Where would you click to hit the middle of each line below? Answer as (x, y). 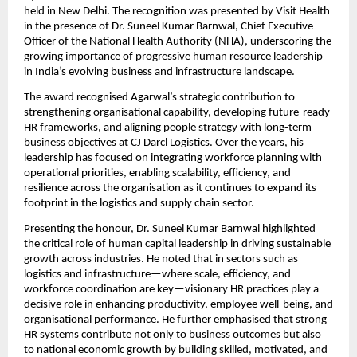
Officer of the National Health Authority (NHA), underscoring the (178, 41)
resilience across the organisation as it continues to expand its (170, 188)
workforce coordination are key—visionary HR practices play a (171, 290)
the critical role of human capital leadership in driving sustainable (177, 245)
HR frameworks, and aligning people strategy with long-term (168, 127)
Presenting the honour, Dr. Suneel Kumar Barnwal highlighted (170, 229)
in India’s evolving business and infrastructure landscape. (159, 72)
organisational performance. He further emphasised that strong (175, 320)
